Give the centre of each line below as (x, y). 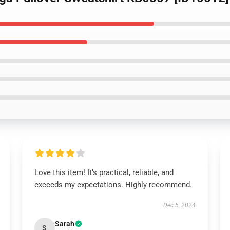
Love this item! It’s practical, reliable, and (104, 172)
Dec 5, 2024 (180, 205)
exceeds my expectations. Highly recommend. (114, 185)
